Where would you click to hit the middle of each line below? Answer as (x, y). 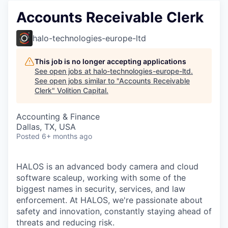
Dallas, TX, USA (46, 127)
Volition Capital (82, 90)
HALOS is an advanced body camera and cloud (107, 166)
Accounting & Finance (58, 117)
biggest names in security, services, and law (101, 189)
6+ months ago (67, 136)
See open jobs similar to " (77, 81)
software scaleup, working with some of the (101, 178)
